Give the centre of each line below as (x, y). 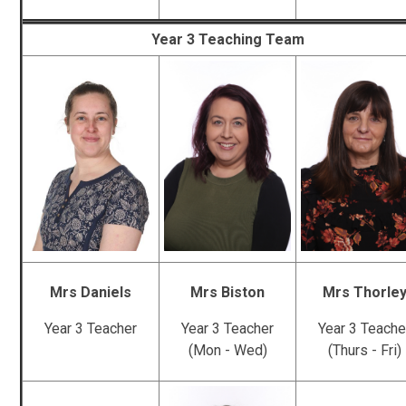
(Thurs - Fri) (364, 350)
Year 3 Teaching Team (227, 39)
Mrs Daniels (91, 292)
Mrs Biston (228, 292)
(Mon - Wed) (227, 350)
